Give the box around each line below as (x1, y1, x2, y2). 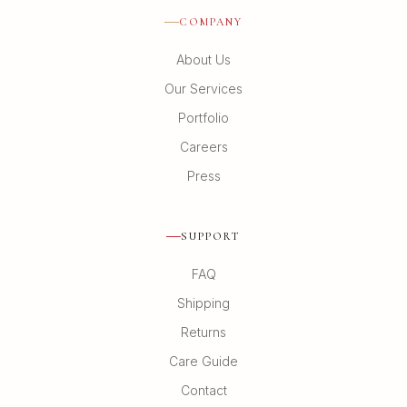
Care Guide (169, 353, 238, 370)
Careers (179, 139, 228, 155)
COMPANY (179, 15, 243, 29)
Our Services (164, 81, 243, 97)
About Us (176, 52, 231, 68)
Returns (181, 324, 226, 341)
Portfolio (178, 110, 229, 126)
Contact (180, 382, 227, 399)
